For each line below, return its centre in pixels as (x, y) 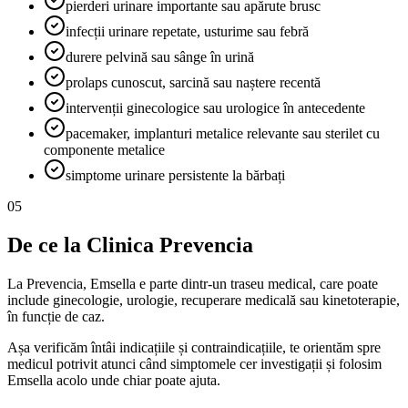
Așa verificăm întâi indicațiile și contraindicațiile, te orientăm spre (194, 347)
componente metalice (104, 149)
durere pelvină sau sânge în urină (160, 56)
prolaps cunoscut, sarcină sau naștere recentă (193, 82)
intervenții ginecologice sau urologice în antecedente (215, 107)
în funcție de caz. (56, 316)
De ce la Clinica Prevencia (130, 245)
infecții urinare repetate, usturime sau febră (187, 31)
